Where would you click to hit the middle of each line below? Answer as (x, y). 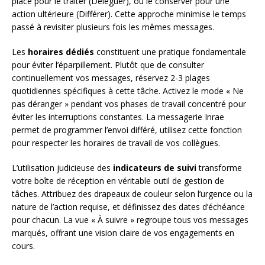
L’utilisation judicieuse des (62, 167)
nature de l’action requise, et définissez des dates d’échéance (128, 206)
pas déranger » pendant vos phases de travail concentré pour (129, 104)
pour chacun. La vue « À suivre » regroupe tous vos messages (130, 219)
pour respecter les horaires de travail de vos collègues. (116, 143)
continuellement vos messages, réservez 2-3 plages (111, 77)
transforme (219, 167)
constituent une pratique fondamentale (170, 51)
